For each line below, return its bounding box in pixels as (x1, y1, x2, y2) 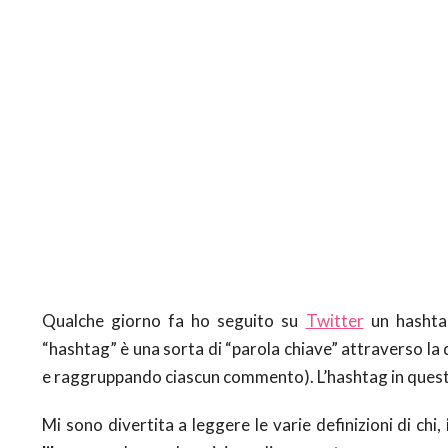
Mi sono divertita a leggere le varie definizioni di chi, (42, 413, 442, 435)
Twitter (305, 309, 364, 331)
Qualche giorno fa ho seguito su (42, 309, 306, 331)
